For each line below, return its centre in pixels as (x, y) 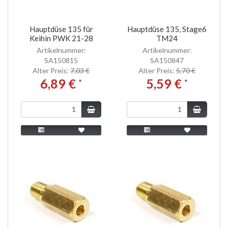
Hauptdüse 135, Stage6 (167, 29)
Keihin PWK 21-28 (61, 38)
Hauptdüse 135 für (61, 29)
